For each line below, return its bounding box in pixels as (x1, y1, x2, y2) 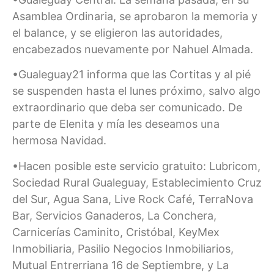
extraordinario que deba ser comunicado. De (12, 101, 242, 114)
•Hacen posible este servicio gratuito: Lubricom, (12, 159, 261, 172)
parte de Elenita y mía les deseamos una (12, 117, 220, 131)
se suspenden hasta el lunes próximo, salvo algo (12, 84, 261, 98)
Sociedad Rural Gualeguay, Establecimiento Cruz (12, 176, 262, 189)
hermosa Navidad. (12, 134, 106, 147)
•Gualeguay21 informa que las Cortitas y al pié (12, 68, 251, 81)
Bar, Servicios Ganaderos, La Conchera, (12, 209, 217, 222)
